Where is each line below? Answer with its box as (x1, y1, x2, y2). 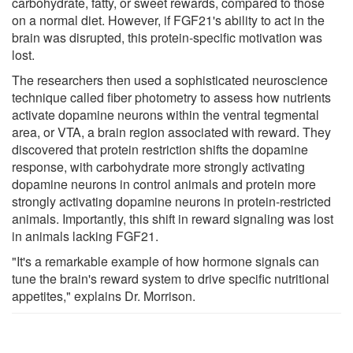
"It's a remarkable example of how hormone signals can (12, 251, 319, 270)
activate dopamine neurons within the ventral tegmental (12, 105, 319, 124)
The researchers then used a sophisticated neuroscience (12, 70, 328, 89)
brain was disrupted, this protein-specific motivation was (12, 28, 322, 46)
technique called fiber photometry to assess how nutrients (12, 87, 331, 106)
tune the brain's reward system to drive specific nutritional (12, 269, 329, 288)
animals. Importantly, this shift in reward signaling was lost (12, 209, 333, 228)
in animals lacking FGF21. (12, 226, 158, 245)
